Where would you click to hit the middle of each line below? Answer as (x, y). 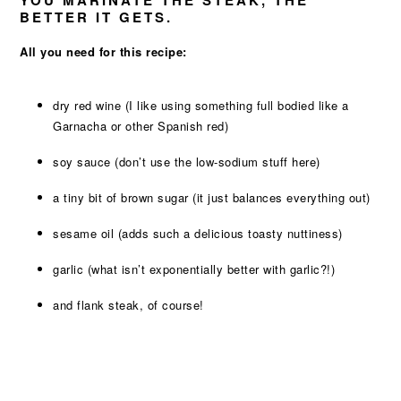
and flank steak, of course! (128, 305)
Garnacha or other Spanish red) (141, 126)
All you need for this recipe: (103, 51)
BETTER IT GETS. (97, 17)
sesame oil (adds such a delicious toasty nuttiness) (198, 233)
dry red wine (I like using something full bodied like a (201, 105)
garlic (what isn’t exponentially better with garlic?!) (194, 269)
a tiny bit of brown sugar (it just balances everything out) (212, 197)
